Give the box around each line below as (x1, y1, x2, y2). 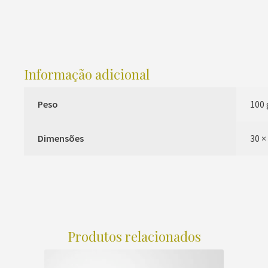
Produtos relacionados (67, 227, 201, 245)
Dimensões (37, 132, 84, 145)
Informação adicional (23, 65, 150, 84)
